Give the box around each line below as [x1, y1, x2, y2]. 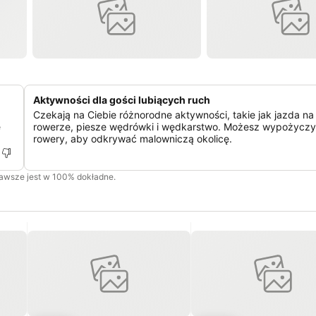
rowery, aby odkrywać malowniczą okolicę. [33, 133, 232, 145]
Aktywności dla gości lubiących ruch [33, 94, 210, 106]
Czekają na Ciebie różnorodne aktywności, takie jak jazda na [33, 109, 314, 121]
